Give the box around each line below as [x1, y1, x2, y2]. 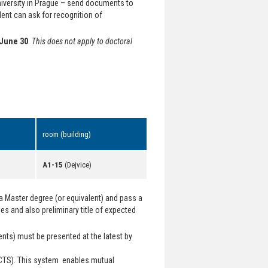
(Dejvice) [63, 160, 92, 169]
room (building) [42, 130, 91, 139]
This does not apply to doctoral [32, 36, 132, 46]
